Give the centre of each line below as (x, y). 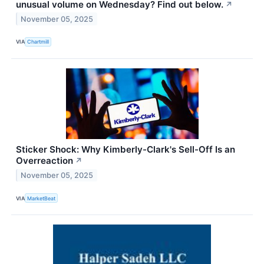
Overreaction (44, 161)
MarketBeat (42, 198)
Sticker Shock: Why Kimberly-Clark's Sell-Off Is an (126, 150)
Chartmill (38, 42)
